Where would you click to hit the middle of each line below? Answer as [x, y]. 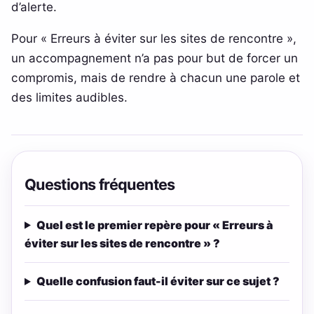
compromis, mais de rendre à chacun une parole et [156, 78]
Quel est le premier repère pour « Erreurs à [154, 225]
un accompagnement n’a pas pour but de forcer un [155, 58]
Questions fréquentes [100, 185]
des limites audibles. [69, 97]
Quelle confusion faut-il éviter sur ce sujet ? [158, 281]
